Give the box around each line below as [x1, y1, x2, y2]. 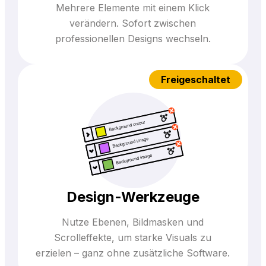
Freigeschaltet [161, 73, 231, 85]
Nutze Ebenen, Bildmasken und [62, 216, 204, 228]
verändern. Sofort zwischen [69, 17, 197, 29]
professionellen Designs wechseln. [55, 32, 211, 45]
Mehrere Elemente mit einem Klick [56, 1, 210, 14]
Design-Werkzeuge [66, 188, 199, 205]
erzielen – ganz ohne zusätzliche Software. [36, 246, 230, 259]
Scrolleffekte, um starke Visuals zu [54, 231, 212, 243]
